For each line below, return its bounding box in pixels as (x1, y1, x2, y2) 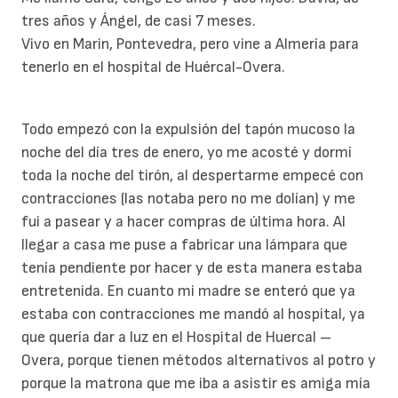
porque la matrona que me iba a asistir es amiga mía (21, 373, 370, 393)
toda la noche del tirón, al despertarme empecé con (21, 165, 363, 185)
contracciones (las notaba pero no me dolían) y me (21, 188, 355, 208)
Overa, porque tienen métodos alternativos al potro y (21, 350, 376, 370)
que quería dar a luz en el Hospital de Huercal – (21, 327, 331, 346)
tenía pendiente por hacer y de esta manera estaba (21, 258, 362, 277)
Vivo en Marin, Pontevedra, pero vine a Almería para (21, 34, 359, 53)
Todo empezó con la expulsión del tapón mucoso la (21, 119, 355, 139)
